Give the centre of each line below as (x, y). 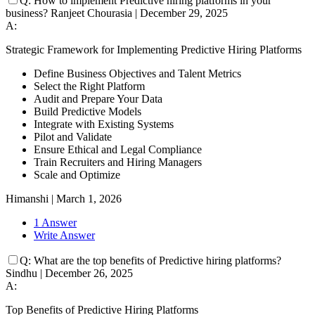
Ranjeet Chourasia (91, 13)
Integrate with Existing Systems (104, 124)
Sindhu (21, 274)
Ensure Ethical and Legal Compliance (118, 150)
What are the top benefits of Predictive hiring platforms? (157, 261)
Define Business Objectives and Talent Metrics (137, 74)
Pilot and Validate (73, 137)
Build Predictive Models (88, 112)
